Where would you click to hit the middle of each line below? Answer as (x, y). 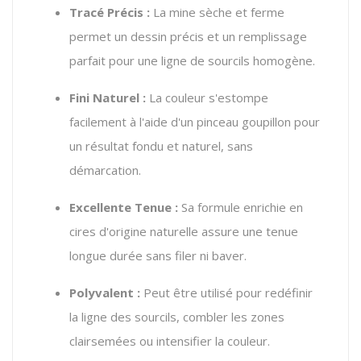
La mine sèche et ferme (217, 12)
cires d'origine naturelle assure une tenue (184, 231)
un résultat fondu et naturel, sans (161, 145)
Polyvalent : (105, 292)
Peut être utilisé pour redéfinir (226, 292)
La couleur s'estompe (207, 97)
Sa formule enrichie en (241, 207)
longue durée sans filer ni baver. (158, 255)
